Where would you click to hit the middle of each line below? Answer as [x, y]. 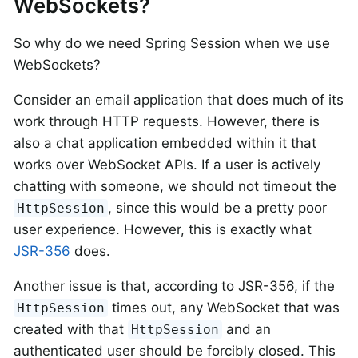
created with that [71, 330]
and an [247, 330]
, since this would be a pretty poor [218, 208]
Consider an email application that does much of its [179, 100]
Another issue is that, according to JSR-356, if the [174, 286]
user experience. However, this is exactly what [163, 230]
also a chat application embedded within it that [165, 143]
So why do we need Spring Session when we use [172, 44]
